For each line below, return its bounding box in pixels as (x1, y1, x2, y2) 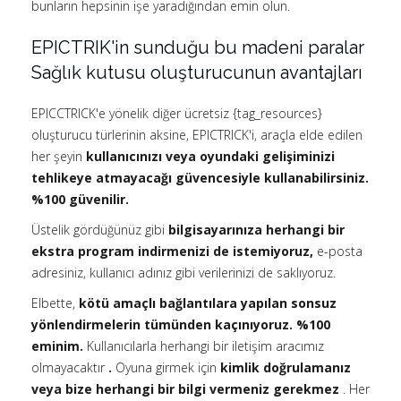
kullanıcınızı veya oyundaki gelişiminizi (86, 148, 335, 166)
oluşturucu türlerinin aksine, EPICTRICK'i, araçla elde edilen (31, 126, 363, 144)
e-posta (313, 243, 363, 260)
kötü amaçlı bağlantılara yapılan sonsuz (79, 294, 337, 312)
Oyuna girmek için (112, 359, 220, 377)
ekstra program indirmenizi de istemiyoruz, (31, 243, 313, 260)
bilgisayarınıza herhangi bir (168, 221, 345, 239)
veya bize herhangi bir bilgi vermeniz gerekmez (31, 380, 339, 398)
